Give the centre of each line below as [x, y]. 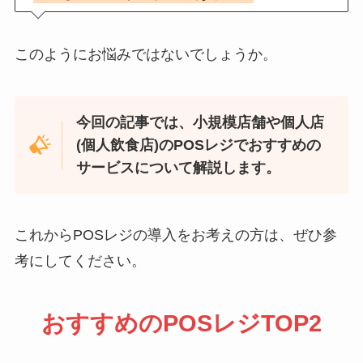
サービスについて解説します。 [179, 167]
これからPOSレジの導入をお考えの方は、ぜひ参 [175, 235]
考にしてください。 [80, 261]
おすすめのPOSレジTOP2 [181, 324]
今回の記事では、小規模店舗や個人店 [201, 122]
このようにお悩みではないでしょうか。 [145, 54]
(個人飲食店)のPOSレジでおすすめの [199, 145]
